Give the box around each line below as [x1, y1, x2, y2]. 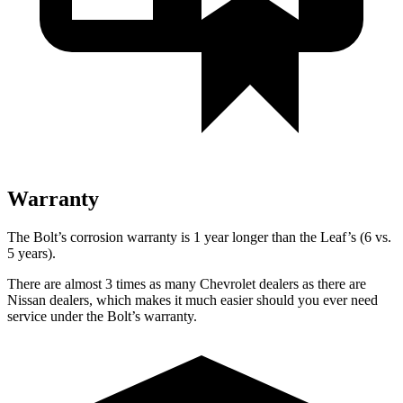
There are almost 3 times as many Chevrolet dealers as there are [7, 275, 366, 291]
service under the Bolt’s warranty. [7, 308, 197, 324]
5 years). [7, 245, 56, 261]
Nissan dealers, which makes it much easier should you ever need [7, 291, 378, 308]
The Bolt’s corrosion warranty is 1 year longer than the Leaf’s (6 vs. [7, 228, 391, 245]
